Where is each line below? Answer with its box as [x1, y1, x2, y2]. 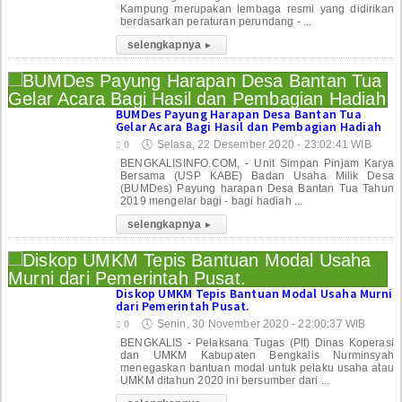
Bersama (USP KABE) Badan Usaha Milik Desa [120, 169, 394, 182]
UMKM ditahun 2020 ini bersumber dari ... [120, 373, 330, 387]
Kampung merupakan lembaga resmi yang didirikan [120, 2, 394, 15]
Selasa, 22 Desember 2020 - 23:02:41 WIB [156, 137, 371, 151]
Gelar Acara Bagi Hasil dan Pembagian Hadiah [116, 118, 382, 135]
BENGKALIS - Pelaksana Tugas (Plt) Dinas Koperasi [120, 336, 394, 349]
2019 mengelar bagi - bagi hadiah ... [120, 194, 303, 207]
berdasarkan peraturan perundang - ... [120, 14, 312, 28]
